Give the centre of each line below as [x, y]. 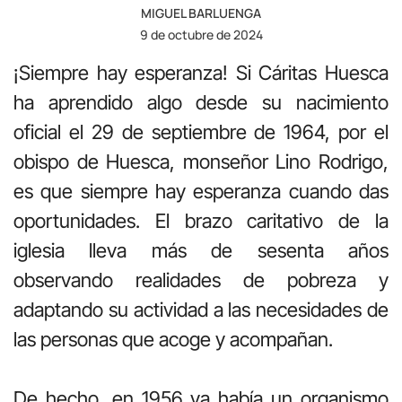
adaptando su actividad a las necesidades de [201, 309]
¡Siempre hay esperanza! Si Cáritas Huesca [201, 72]
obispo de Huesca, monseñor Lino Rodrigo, [201, 161]
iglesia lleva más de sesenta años [201, 250]
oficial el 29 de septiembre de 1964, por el [201, 131]
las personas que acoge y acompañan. [173, 339]
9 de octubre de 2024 [201, 34]
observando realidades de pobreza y [201, 280]
